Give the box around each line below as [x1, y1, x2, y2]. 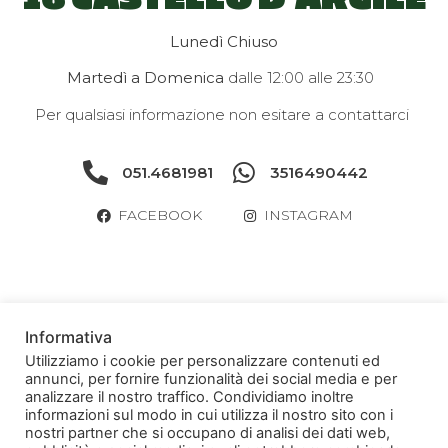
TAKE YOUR [42, 352, 245, 390]
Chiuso [227, 31, 278, 51]
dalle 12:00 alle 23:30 [223, 68, 382, 88]
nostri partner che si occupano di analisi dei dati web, [25, 424, 390, 442]
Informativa [25, 327, 112, 347]
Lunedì [170, 31, 223, 51]
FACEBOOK [117, 206, 202, 225]
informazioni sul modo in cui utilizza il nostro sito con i [25, 406, 393, 424]
